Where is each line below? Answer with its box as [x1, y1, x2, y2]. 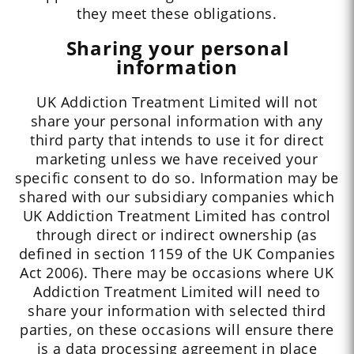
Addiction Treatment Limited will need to [33, 282, 321, 302]
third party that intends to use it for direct [30, 130, 324, 150]
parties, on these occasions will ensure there [20, 320, 334, 340]
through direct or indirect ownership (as [36, 225, 318, 245]
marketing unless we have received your [36, 149, 318, 169]
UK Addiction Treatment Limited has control [22, 206, 331, 226]
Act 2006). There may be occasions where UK [20, 263, 334, 283]
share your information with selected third [28, 301, 326, 321]
